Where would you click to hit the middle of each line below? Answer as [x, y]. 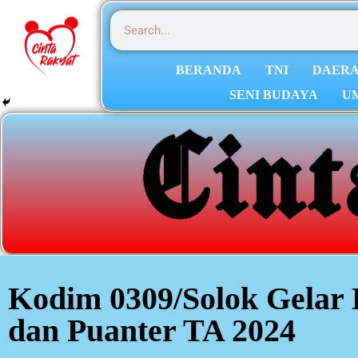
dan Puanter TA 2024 [152, 330]
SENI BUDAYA [274, 95]
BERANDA [209, 70]
